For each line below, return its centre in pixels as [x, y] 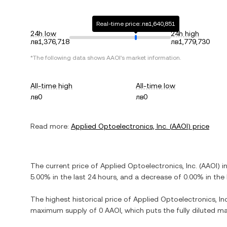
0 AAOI [110, 210]
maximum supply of [65, 210]
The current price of [65, 166]
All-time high [51, 86]
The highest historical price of [82, 199]
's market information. [151, 58]
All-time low [156, 86]
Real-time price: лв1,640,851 [136, 24]
